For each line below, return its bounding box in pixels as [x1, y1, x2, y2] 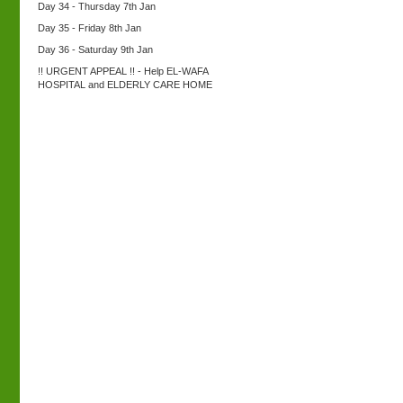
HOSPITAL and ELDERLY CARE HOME [38, 79, 212, 90]
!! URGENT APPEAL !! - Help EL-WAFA [38, 66, 208, 76]
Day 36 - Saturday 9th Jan [38, 44, 153, 55]
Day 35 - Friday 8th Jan [38, 22, 141, 33]
